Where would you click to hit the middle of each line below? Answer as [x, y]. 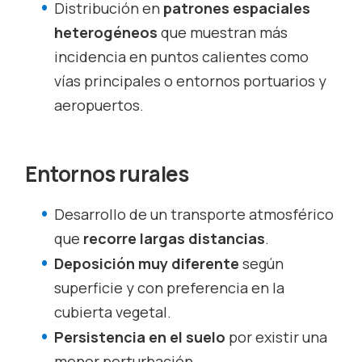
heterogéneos [108, 33]
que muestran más [225, 33]
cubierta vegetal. [113, 312]
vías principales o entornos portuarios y [191, 81]
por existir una [278, 337]
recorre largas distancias [175, 239]
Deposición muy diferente [149, 264]
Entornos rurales [107, 174]
